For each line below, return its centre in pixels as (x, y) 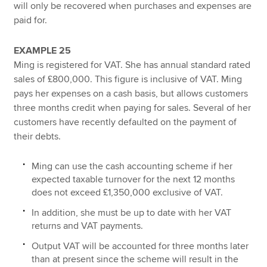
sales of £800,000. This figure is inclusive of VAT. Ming (128, 79)
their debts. (38, 136)
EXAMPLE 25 (43, 50)
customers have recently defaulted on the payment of (125, 122)
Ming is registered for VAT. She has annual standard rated (132, 65)
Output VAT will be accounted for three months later (140, 246)
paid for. (31, 21)
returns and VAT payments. (88, 226)
